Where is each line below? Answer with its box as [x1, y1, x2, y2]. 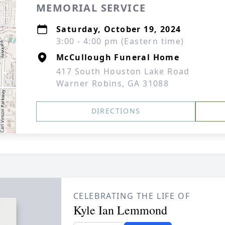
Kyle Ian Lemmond [73, 202, 167, 218]
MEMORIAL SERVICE [36, 1, 146, 15]
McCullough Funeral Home [56, 52, 180, 63]
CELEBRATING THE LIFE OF [73, 190, 190, 201]
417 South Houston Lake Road [56, 66, 190, 77]
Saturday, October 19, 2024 [56, 24, 181, 35]
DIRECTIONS [91, 106, 141, 116]
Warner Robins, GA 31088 [56, 78, 169, 89]
